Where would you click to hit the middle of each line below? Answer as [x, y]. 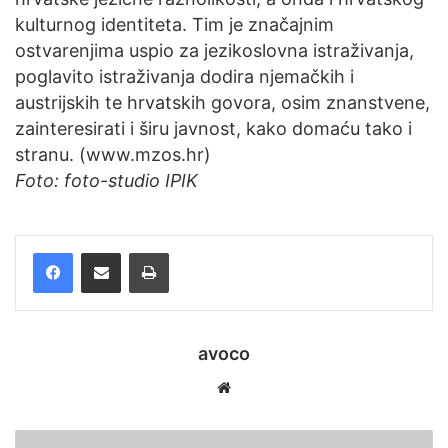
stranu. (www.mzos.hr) [113, 154]
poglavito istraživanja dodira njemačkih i [184, 76]
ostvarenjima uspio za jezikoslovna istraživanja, [214, 50]
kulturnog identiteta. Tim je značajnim [174, 24]
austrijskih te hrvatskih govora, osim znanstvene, [222, 102]
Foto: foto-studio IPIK [106, 180]
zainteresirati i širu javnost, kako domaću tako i [213, 128]
